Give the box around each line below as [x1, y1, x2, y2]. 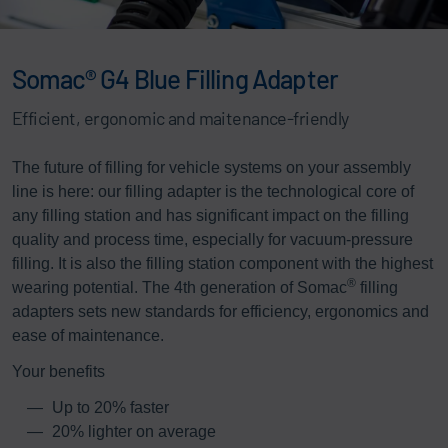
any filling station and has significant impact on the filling [12, 206, 409, 224]
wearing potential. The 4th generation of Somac [12, 278, 347, 296]
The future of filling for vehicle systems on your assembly [12, 158, 411, 176]
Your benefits [12, 362, 105, 380]
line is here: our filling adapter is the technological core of [12, 182, 414, 200]
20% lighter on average [52, 422, 216, 440]
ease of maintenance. [12, 326, 164, 344]
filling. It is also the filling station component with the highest [12, 254, 433, 272]
